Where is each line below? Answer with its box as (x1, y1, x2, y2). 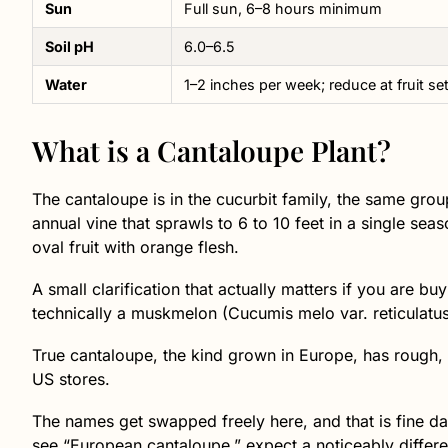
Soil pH (45, 37, 94, 55)
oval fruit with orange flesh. (32, 236, 239, 257)
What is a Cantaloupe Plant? (32, 131, 391, 169)
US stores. (32, 368, 110, 389)
